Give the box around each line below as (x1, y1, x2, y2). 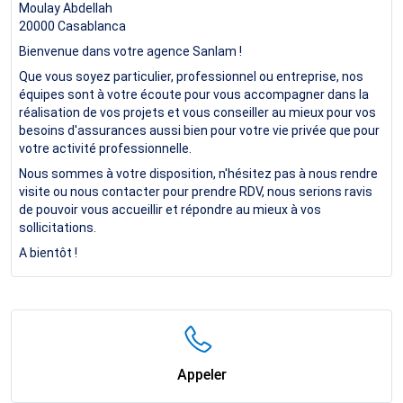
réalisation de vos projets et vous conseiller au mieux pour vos (19, 104, 376, 120)
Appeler (176, 365, 227, 383)
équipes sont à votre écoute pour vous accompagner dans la (19, 86, 369, 102)
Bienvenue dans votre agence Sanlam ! (19, 43, 242, 58)
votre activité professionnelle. (19, 140, 192, 156)
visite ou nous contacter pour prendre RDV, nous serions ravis (19, 184, 372, 199)
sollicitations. (19, 219, 96, 235)
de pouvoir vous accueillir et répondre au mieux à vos (19, 201, 321, 217)
